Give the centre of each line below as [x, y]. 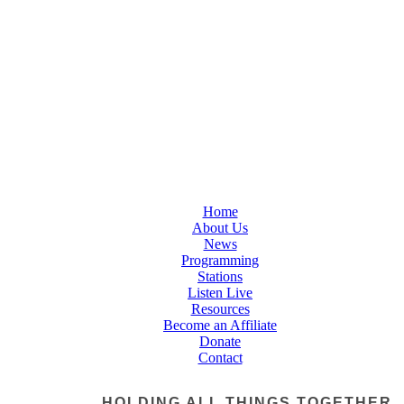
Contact [220, 357]
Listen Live [220, 292]
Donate [220, 341]
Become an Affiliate [220, 325]
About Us [220, 227]
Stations [220, 276]
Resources [220, 308]
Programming [220, 260]
